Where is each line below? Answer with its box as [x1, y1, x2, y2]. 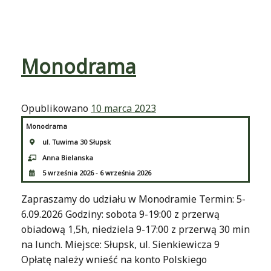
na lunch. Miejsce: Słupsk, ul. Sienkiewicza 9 [21, 238, 220, 252]
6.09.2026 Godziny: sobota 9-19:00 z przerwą [21, 207, 220, 221]
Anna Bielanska [42, 152, 93, 162]
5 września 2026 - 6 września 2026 [42, 168, 151, 178]
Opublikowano [21, 101, 91, 115]
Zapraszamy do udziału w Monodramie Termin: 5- [21, 192, 246, 206]
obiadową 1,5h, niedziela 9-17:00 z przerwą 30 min [21, 223, 250, 237]
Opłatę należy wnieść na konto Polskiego [21, 253, 207, 267]
